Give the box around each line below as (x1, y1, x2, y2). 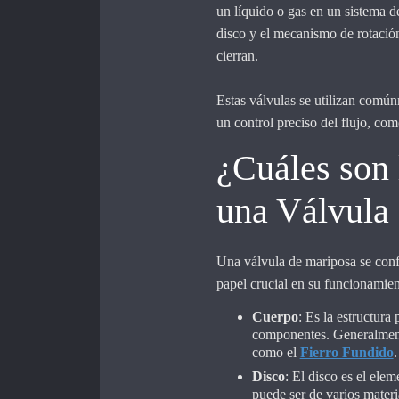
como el (251, 345, 300, 361)
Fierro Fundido (299, 345, 394, 361)
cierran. (216, 48, 262, 64)
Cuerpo (251, 309, 298, 325)
